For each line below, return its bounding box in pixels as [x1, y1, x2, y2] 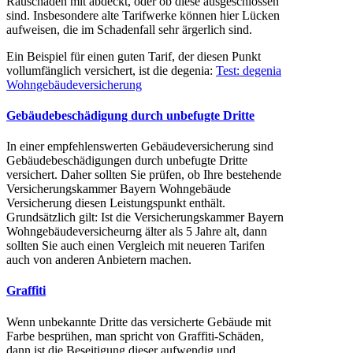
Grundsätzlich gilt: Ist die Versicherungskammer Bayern [6, 210, 284, 225]
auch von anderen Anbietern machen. [6, 253, 191, 267]
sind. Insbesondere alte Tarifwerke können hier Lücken [6, 8, 280, 22]
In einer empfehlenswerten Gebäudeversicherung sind [6, 139, 273, 154]
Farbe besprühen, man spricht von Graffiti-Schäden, [6, 329, 264, 343]
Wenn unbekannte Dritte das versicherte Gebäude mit [6, 314, 271, 329]
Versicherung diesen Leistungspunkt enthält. [6, 196, 225, 210]
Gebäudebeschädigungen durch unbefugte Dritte [6, 154, 247, 168]
